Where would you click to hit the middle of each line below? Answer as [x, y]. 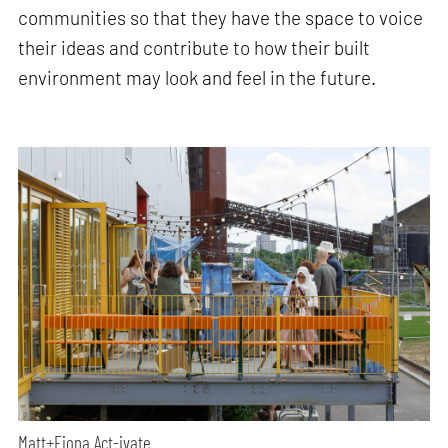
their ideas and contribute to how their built [194, 47]
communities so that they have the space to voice [221, 17]
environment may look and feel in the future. [197, 77]
